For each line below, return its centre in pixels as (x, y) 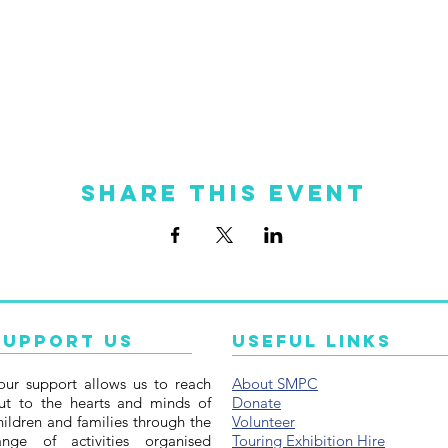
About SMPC (275, 383)
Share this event (224, 192)
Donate (256, 402)
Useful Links (312, 340)
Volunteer (263, 421)
